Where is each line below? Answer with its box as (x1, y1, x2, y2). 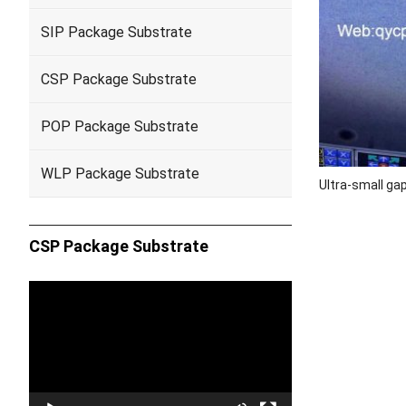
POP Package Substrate (41, 118, 198, 135)
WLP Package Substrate (41, 165, 199, 182)
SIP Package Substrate (41, 24, 192, 41)
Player (28, 306, 69, 324)
